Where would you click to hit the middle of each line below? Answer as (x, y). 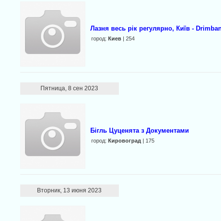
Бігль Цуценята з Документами (139, 130)
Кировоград (124, 141)
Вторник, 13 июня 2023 (70, 190)
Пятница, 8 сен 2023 (70, 88)
